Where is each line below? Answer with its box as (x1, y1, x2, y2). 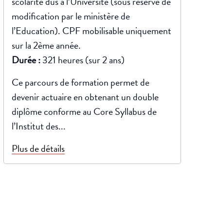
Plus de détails (11, 141, 65, 156)
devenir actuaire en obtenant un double (11, 90, 159, 104)
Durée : (11, 53, 42, 67)
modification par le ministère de (11, 9, 130, 23)
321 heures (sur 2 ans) (42, 53, 125, 67)
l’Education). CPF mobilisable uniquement (11, 23, 171, 38)
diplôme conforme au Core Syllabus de (11, 104, 157, 119)
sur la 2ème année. (11, 38, 81, 53)
